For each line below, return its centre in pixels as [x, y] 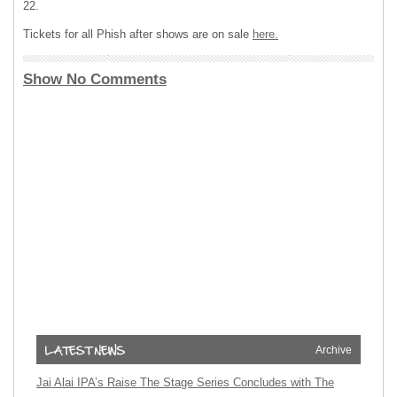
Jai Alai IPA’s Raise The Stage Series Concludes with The [185, 382]
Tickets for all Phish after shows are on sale [138, 34]
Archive [334, 350]
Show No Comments [95, 79]
